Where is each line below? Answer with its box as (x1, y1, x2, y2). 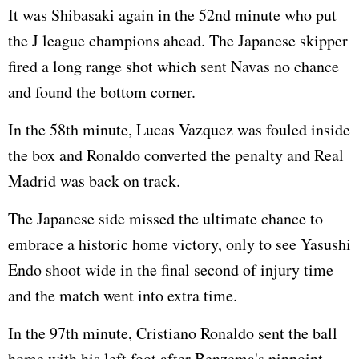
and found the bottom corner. (8, 80, 196, 103)
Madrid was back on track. (8, 169, 180, 192)
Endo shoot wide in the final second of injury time (8, 258, 333, 280)
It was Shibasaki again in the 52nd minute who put (8, 3, 337, 26)
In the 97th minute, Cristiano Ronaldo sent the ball (8, 321, 337, 344)
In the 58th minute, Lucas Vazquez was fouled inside (8, 118, 350, 140)
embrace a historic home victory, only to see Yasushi (8, 232, 351, 255)
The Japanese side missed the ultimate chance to (8, 207, 323, 229)
